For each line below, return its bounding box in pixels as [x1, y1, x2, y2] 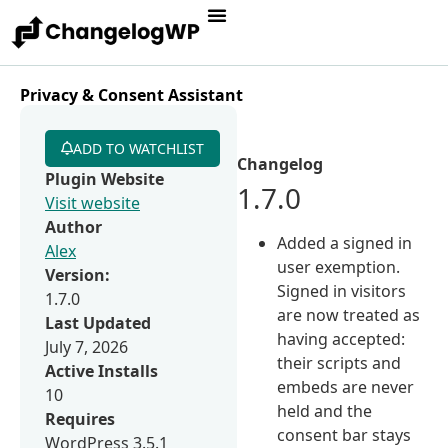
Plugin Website [45, 167, 164, 190]
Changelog [237, 152, 324, 175]
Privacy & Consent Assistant [20, 83, 243, 106]
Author [45, 215, 102, 238]
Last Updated [45, 311, 151, 334]
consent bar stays [277, 423, 412, 446]
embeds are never [277, 375, 415, 398]
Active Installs [45, 359, 158, 382]
